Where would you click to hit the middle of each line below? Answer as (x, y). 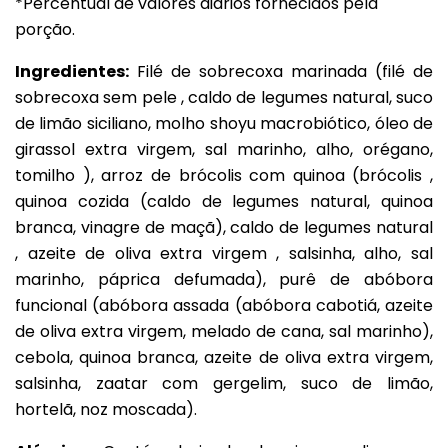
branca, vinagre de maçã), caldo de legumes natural (224, 227)
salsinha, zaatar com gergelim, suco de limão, (224, 383)
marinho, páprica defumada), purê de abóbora (224, 279)
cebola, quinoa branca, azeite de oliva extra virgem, (224, 357)
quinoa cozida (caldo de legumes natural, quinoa (224, 201)
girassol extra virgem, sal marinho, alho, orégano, (224, 149)
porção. (45, 29)
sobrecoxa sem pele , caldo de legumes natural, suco (224, 97)
